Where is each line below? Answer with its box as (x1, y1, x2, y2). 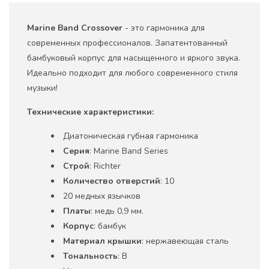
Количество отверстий (63, 175, 160, 187)
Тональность (63, 250, 118, 262)
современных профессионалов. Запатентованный (27, 37, 228, 49)
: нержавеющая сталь (142, 235, 229, 247)
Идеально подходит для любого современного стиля (27, 67, 238, 79)
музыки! (27, 82, 58, 94)
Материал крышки (63, 235, 142, 247)
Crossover (81, 22, 125, 34)
